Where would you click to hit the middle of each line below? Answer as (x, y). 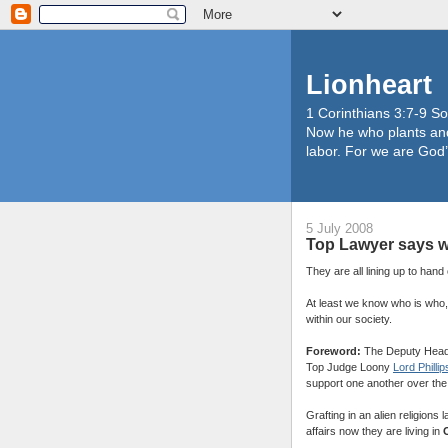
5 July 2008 (339, 229)
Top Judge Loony (349, 366)
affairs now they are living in (374, 430)
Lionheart (369, 84)
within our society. (349, 318)
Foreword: (333, 350)
